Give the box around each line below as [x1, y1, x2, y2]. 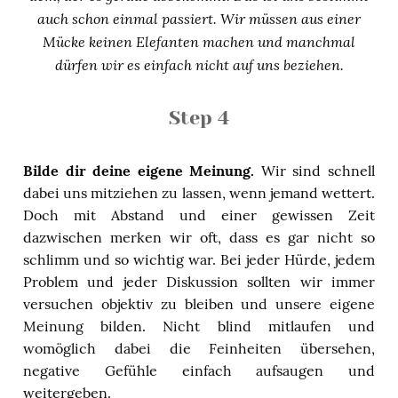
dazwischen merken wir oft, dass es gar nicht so [23, 227, 375, 246]
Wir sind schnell [254, 161, 376, 179]
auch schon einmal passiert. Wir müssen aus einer [37, 8, 361, 28]
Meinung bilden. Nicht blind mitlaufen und [23, 316, 375, 335]
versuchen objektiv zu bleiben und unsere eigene [23, 294, 375, 313]
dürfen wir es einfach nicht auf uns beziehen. [54, 54, 344, 74]
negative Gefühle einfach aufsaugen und [23, 361, 375, 379]
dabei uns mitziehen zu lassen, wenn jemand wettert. [23, 183, 375, 202]
